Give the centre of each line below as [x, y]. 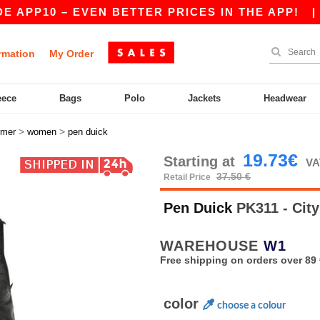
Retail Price [188, 177]
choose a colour [251, 306]
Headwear [285, 98]
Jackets [205, 98]
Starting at [201, 161]
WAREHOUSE [212, 246]
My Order [71, 54]
